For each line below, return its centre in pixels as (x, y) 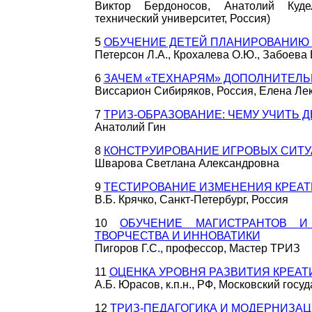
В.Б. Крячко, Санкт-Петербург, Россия (191, 200)
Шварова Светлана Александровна (187, 163)
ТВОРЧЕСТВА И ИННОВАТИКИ (177, 236)
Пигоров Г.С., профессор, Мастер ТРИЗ (197, 248)
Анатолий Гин (130, 127)
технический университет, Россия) (182, 18)
